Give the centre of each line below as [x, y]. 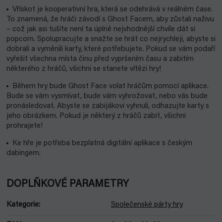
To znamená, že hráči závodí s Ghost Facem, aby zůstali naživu [110, 20]
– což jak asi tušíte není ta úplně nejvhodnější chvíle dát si [101, 29]
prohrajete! [25, 126]
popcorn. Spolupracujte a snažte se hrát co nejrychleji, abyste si [111, 39]
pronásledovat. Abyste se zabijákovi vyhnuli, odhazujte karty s [108, 106]
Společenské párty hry [147, 205]
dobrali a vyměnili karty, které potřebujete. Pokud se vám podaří [111, 49]
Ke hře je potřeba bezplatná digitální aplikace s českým [102, 143]
